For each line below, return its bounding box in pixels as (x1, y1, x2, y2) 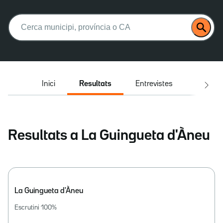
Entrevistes (135, 80, 173, 88)
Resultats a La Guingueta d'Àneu (8, 129, 210, 143)
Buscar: (7, 13, 37, 22)
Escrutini (14, 205, 41, 211)
